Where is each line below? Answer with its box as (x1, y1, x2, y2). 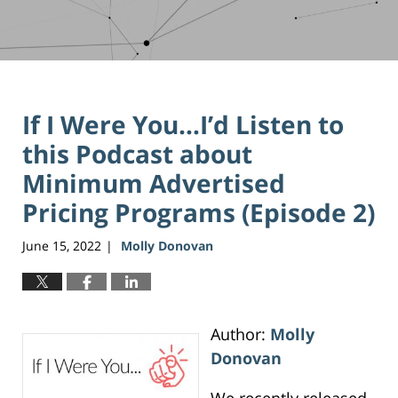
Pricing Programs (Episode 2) (22, 195, 375, 230)
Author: (210, 322, 270, 345)
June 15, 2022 (22, 236, 101, 254)
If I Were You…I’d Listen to (22, 107, 344, 142)
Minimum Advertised (22, 166, 285, 201)
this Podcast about (22, 137, 252, 171)
